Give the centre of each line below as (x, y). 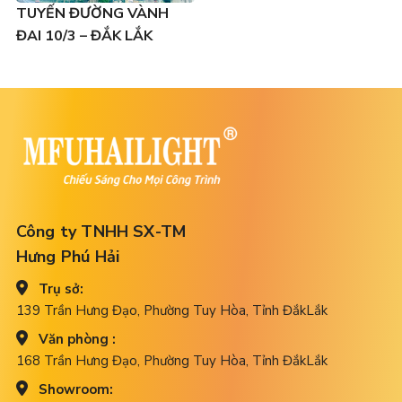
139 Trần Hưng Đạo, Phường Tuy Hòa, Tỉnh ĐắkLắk (171, 310)
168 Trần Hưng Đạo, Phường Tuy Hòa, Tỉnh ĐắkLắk (171, 360)
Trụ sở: (61, 288)
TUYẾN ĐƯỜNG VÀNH (92, 13)
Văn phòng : (77, 339)
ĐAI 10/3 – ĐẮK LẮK (84, 35)
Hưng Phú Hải (68, 256)
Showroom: (75, 389)
